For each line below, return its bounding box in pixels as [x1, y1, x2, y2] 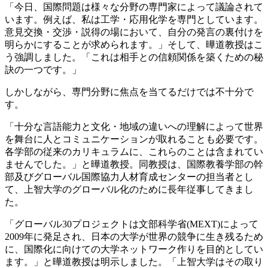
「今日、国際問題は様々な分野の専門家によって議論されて [5, 1, 263, 12]
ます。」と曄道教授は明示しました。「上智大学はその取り [5, 256, 263, 267]
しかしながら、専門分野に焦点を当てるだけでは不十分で [5, 86, 254, 97]
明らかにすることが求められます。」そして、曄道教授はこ [5, 39, 263, 50]
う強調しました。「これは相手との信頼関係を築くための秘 [5, 51, 263, 62]
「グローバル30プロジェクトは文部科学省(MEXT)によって [5, 218, 258, 229]
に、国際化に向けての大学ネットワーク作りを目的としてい [5, 243, 263, 254]
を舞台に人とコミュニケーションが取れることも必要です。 [5, 133, 263, 144]
